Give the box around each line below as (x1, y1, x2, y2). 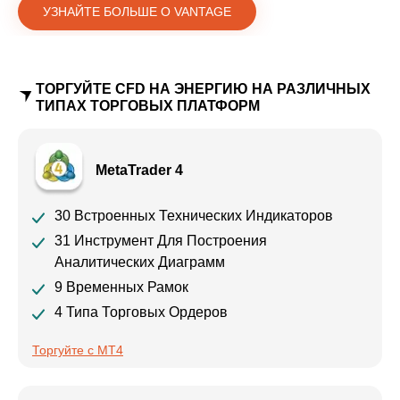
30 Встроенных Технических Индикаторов (54, 208, 333, 224)
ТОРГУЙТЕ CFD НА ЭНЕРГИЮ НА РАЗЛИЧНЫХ (36, 81, 371, 97)
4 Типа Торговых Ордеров (54, 304, 228, 321)
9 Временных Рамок (54, 279, 188, 296)
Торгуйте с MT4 (32, 343, 123, 358)
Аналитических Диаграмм (54, 254, 225, 271)
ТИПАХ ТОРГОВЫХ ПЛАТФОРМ (36, 98, 260, 114)
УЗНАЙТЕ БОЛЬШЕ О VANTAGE (43, 4, 231, 20)
